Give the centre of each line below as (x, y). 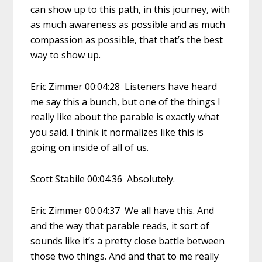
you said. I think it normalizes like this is (117, 132)
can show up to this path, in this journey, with (130, 9)
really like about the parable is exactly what (125, 117)
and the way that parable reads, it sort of (120, 225)
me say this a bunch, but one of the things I (126, 101)
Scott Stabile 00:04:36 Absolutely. (103, 179)
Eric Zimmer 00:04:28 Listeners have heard (124, 86)
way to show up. (66, 55)
